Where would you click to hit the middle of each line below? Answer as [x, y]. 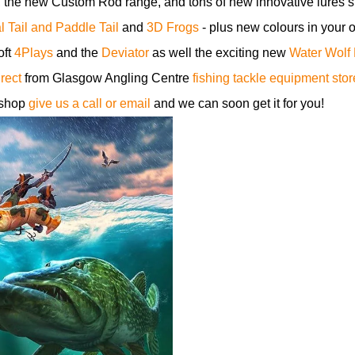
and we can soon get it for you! [237, 103]
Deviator [125, 53]
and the [77, 53]
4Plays [33, 53]
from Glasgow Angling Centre [107, 78]
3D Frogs [172, 27]
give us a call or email [89, 103]
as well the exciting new [219, 53]
